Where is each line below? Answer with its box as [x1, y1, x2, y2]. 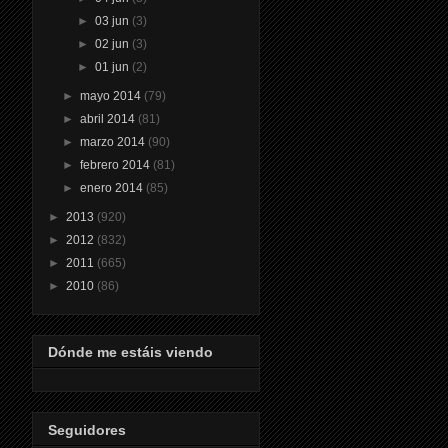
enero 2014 [80, 180, 147, 195]
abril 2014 [80, 111, 139, 126]
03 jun [94, 13, 132, 28]
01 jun [94, 59, 132, 74]
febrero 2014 [80, 157, 154, 172]
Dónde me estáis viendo [48, 344, 213, 361]
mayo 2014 [80, 88, 145, 103]
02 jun [94, 36, 132, 51]
